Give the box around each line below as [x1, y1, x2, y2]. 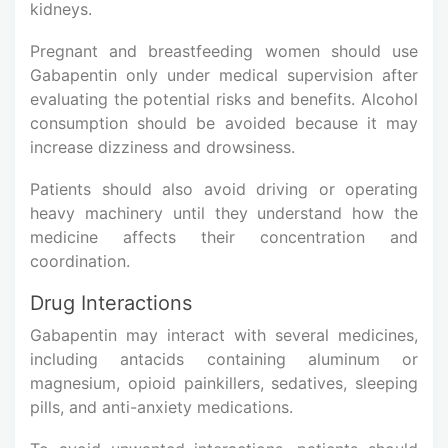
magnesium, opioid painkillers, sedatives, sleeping [30, 372, 418, 393]
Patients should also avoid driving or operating [30, 178, 418, 199]
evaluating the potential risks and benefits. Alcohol [30, 88, 418, 109]
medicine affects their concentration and [30, 226, 418, 247]
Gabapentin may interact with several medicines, [30, 324, 418, 345]
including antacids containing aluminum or [30, 348, 418, 369]
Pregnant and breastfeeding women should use [30, 40, 418, 61]
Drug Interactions [30, 290, 192, 315]
